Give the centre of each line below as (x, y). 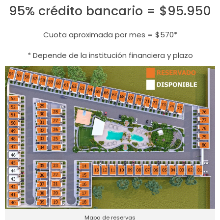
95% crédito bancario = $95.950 (110, 11)
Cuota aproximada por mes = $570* (110, 34)
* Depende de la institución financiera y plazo (110, 55)
